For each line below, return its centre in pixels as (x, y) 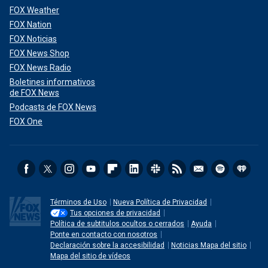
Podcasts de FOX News (53, 107)
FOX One (26, 121)
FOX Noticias (33, 39)
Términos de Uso (78, 202)
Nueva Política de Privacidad (160, 202)
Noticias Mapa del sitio (209, 245)
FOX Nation (31, 24)
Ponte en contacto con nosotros (104, 234)
